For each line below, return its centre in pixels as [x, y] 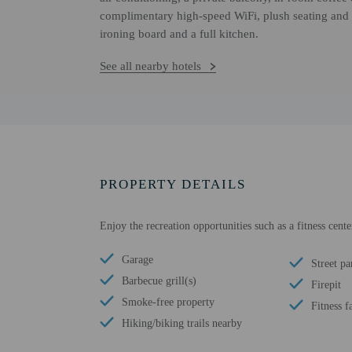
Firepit [326, 285]
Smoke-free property [168, 302]
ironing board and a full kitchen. [179, 34]
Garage [137, 260]
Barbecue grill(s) [159, 281]
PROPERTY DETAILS [173, 184]
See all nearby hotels [150, 66]
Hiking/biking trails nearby [182, 323]
